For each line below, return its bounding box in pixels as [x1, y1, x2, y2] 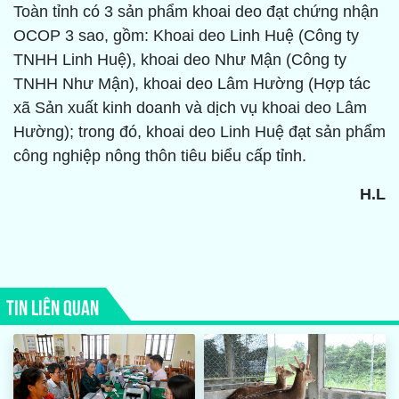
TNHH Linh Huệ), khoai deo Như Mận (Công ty [13, 51, 346, 69]
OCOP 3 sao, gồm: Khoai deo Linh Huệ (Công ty [13, 27, 359, 45]
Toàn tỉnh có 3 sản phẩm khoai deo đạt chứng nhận [13, 3, 379, 21]
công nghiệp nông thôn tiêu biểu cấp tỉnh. [13, 147, 306, 166]
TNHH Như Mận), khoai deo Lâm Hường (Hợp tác [13, 75, 370, 94]
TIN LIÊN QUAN [6, 292, 99, 320]
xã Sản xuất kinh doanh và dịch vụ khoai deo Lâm [13, 99, 367, 118]
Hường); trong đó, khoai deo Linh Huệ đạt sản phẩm [13, 123, 386, 142]
